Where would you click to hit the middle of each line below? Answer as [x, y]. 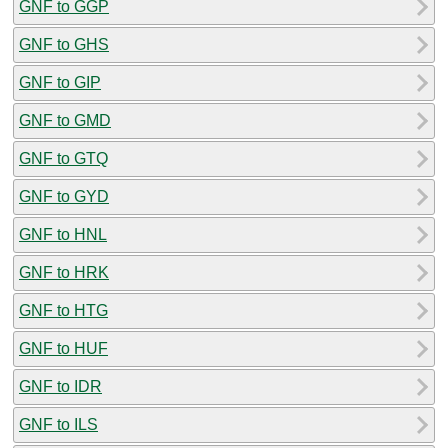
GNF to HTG [63, 310]
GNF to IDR [60, 386]
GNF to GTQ [63, 158]
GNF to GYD [64, 196]
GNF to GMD [65, 120]
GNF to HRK [64, 272]
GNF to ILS [58, 424]
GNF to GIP [60, 82]
